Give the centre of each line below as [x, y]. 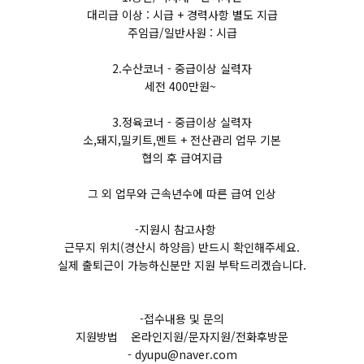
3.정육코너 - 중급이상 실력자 [182, 122]
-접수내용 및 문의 [182, 318]
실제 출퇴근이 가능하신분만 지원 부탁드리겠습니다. [182, 265]
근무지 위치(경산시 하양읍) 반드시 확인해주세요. [182, 247]
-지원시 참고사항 [182, 229]
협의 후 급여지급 [182, 158]
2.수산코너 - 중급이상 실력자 [182, 68]
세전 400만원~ [182, 86]
